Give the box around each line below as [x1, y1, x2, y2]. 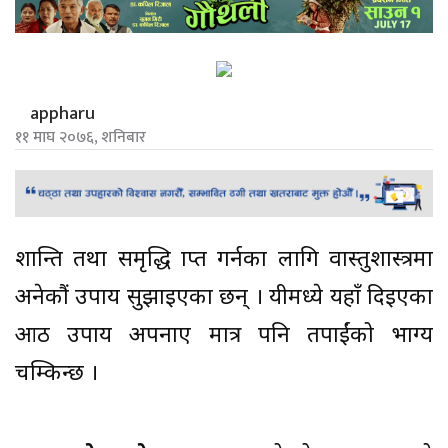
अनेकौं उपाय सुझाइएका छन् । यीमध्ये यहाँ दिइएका [15, 283, 433, 313]
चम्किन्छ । [15, 359, 98, 389]
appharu [30, 99, 95, 130]
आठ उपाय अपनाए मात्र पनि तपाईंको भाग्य [15, 321, 433, 351]
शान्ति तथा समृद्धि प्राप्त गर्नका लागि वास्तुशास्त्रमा [15, 245, 433, 275]
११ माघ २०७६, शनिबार [15, 124, 146, 152]
